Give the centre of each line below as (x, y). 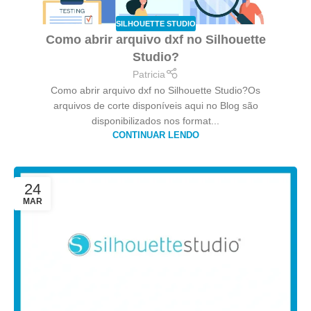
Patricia (149, 75)
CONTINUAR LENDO (155, 136)
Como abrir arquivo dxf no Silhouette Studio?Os (155, 91)
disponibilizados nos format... (155, 121)
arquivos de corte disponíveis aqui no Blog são (155, 106)
